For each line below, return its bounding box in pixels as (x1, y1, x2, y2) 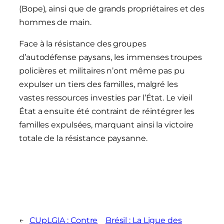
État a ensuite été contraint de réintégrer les (19, 106, 195, 116)
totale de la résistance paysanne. (19, 133, 147, 143)
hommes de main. (19, 17, 91, 27)
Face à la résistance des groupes (19, 39, 146, 49)
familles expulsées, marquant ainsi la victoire (19, 120, 194, 130)
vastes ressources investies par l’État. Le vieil (19, 93, 193, 103)
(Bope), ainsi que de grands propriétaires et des (19, 4, 205, 14)
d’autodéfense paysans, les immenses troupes (19, 52, 202, 62)
